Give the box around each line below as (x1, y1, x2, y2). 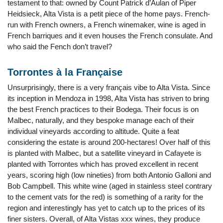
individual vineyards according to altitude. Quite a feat (7, 127, 179, 135)
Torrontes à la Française (7, 67, 122, 78)
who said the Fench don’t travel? (7, 42, 112, 51)
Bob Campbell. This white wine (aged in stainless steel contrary (7, 182, 212, 190)
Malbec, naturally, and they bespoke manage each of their (7, 116, 194, 124)
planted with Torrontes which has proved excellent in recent (7, 160, 198, 168)
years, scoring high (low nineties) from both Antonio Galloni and (7, 171, 211, 179)
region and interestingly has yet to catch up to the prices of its (7, 204, 205, 212)
